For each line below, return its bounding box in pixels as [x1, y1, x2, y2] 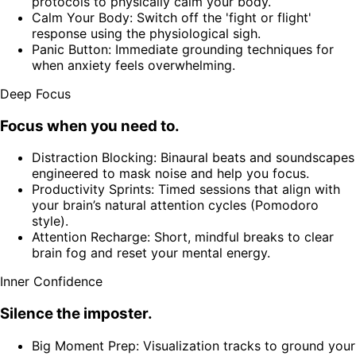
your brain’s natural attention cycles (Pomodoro [32, 197, 319, 214]
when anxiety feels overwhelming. [32, 57, 235, 73]
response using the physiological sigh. [32, 25, 261, 41]
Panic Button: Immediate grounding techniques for [32, 41, 334, 57]
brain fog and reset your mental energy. [32, 245, 270, 261]
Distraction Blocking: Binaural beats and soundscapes [32, 149, 354, 166]
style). [32, 213, 68, 230]
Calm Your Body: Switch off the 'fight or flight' [32, 10, 311, 25]
